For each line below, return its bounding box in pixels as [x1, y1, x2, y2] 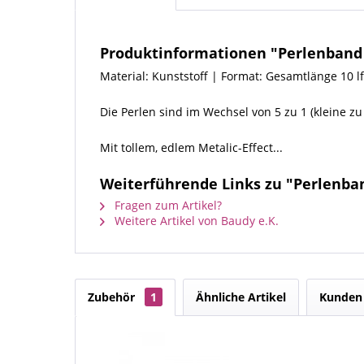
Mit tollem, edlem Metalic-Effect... [100, 140, 283, 156]
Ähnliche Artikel [196, 289, 286, 305]
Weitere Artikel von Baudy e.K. [111, 213, 279, 229]
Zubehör [88, 289, 138, 305]
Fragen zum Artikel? [111, 197, 222, 214]
